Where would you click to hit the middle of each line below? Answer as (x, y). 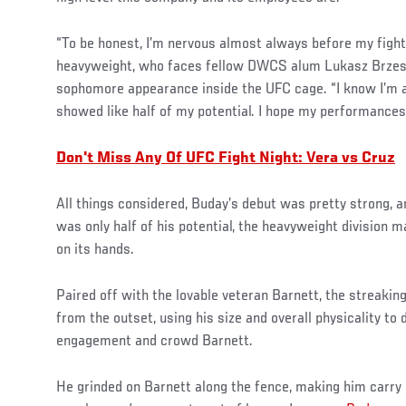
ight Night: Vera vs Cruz (311, 158)
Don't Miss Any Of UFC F (142, 158)
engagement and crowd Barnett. (155, 341)
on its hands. (95, 250)
